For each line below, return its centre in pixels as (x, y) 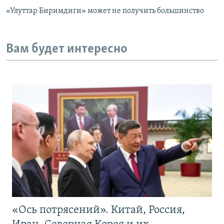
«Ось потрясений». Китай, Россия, (98, 210)
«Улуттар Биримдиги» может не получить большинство (105, 11)
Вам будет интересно (67, 49)
